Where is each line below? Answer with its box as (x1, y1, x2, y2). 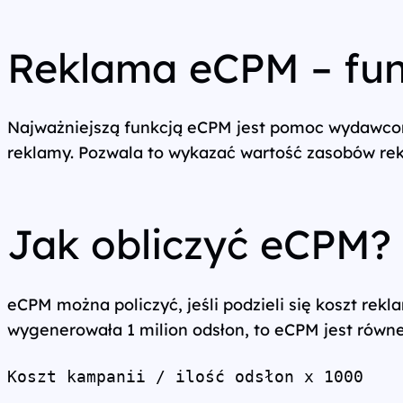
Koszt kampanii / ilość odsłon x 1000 (7, 366, 363, 386)
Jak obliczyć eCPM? (7, 219, 391, 270)
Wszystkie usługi (29, 17, 130, 33)
